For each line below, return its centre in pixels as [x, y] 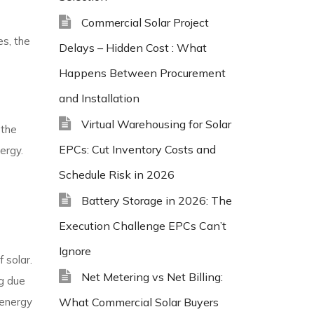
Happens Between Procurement [142, 73]
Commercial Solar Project [145, 22]
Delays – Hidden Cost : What [132, 48]
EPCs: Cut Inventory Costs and [137, 149]
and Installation [99, 98]
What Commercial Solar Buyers [138, 302]
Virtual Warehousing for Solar [156, 124]
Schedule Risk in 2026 [116, 175]
